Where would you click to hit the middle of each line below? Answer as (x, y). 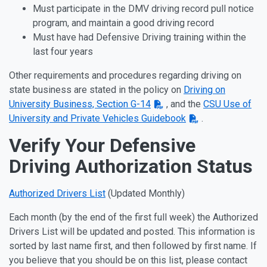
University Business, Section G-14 (80, 104)
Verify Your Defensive (102, 145)
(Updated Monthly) (145, 193)
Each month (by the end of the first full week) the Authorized (133, 217)
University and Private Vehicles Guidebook (97, 118)
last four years (63, 52)
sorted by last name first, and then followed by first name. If (133, 246)
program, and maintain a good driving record (123, 23)
